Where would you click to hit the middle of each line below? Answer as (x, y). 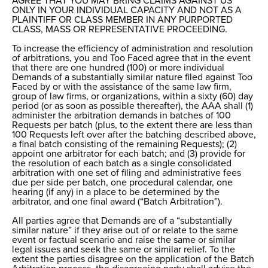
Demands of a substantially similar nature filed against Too (132, 77)
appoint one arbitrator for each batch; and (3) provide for (129, 154)
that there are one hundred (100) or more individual (118, 68)
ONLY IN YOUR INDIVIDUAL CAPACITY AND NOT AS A (127, 10)
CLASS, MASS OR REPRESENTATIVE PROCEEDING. (120, 30)
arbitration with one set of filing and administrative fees (127, 173)
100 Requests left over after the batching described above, (134, 135)
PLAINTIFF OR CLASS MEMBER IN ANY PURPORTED (122, 20)
